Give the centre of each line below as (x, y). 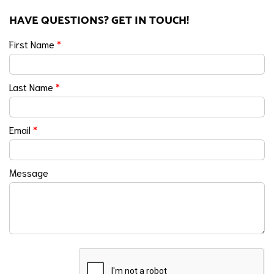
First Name (33, 44)
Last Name (32, 87)
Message (29, 172)
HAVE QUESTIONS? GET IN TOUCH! (99, 21)
